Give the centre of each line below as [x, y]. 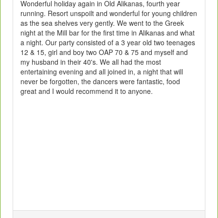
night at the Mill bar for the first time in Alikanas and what [108, 33]
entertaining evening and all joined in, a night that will [102, 72]
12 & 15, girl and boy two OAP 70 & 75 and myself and [104, 52]
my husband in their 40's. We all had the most [91, 62]
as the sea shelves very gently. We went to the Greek [102, 23]
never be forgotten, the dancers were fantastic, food [100, 82]
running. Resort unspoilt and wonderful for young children [109, 13]
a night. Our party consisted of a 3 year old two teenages [108, 43]
